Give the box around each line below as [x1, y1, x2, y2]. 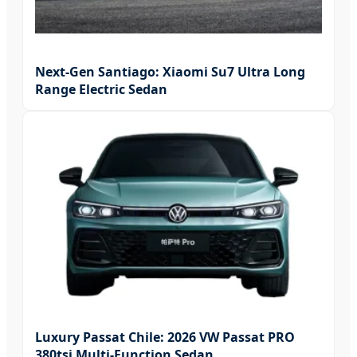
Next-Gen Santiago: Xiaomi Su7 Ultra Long [35, 63, 305, 81]
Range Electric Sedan [35, 80, 167, 99]
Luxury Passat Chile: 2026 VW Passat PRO [35, 328, 295, 347]
